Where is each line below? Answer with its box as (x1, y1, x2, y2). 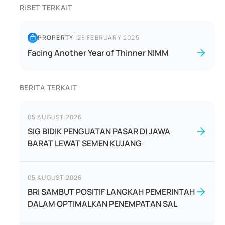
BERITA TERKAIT (19, 83, 77, 92)
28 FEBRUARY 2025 (77, 33, 140, 42)
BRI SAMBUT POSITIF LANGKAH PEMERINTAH (27, 186, 195, 197)
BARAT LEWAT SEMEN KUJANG (27, 138, 142, 149)
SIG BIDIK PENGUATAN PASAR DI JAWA (27, 126, 170, 137)
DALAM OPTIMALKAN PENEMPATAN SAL (27, 198, 177, 209)
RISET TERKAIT (19, 3, 72, 12)
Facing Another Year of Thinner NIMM (27, 47, 169, 58)
